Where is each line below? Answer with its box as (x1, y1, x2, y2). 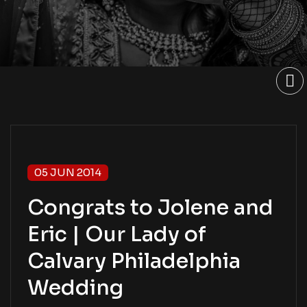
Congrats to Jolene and (27, 195, 273, 221)
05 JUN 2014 (34, 166, 101, 180)
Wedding (27, 275, 123, 302)
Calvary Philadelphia (27, 248, 241, 275)
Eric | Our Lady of (27, 221, 206, 248)
